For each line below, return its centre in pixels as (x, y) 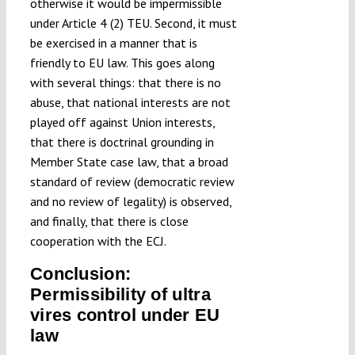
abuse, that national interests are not (130, 103)
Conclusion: (80, 274)
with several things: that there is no (125, 83)
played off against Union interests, (122, 122)
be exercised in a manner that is (113, 43)
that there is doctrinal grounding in (122, 142)
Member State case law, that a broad (129, 162)
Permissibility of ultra (120, 295)
